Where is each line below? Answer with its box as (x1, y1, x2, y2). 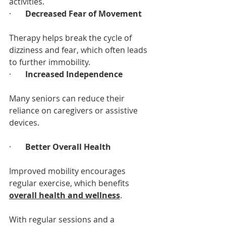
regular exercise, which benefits (9, 177, 131, 189)
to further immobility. (9, 56, 90, 68)
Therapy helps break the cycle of (9, 32, 134, 43)
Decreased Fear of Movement (25, 8, 142, 19)
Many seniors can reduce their (9, 92, 127, 104)
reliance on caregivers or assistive (9, 104, 140, 116)
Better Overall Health (25, 141, 111, 152)
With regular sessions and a (9, 213, 117, 225)
